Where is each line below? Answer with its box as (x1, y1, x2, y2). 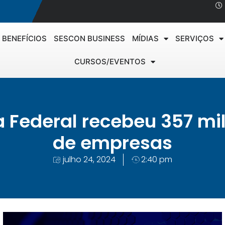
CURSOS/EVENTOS (74, 57, 146, 66)
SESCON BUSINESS (54, 34, 126, 43)
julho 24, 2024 (62, 154, 116, 165)
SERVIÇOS (175, 34, 214, 43)
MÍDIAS (132, 34, 159, 43)
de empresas (53, 130, 172, 156)
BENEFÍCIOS (2, 34, 47, 43)
